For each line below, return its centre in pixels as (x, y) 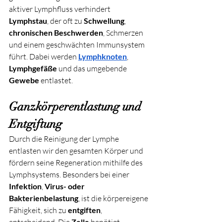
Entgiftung (35, 124)
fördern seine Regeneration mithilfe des (77, 162)
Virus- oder (65, 186)
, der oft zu (65, 21)
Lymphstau (28, 20)
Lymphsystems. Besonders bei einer (70, 174)
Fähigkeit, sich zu (38, 210)
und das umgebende (93, 68)
